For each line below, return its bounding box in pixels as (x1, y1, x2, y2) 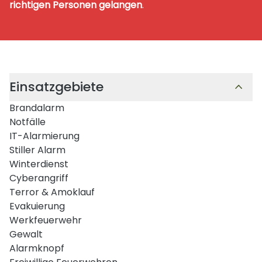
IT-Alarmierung (9, 129, 80, 143)
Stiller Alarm (9, 143, 65, 157)
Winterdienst (9, 157, 68, 171)
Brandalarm (9, 101, 64, 115)
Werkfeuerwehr (9, 213, 82, 227)
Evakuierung (9, 199, 65, 213)
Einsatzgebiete (9, 77, 104, 96)
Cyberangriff (9, 171, 68, 185)
